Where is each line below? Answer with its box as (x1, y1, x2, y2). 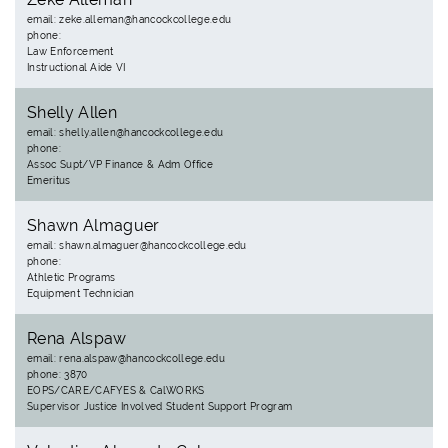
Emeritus (27, 175, 71, 186)
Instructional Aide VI (27, 62, 126, 73)
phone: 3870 (27, 369, 88, 380)
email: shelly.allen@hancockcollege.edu (27, 127, 224, 138)
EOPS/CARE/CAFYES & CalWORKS (27, 385, 205, 396)
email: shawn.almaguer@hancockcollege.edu (27, 240, 247, 251)
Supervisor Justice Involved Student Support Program (27, 401, 293, 412)
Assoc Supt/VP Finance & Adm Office (27, 159, 213, 170)
